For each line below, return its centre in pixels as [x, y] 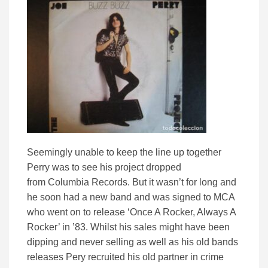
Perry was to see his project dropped [104, 167]
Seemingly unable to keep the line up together [124, 153]
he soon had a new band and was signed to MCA [131, 197]
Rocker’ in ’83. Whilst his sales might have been [128, 227]
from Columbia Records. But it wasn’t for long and [132, 182]
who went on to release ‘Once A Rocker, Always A [131, 212]
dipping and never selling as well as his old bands [133, 242]
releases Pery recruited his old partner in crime [125, 257]
